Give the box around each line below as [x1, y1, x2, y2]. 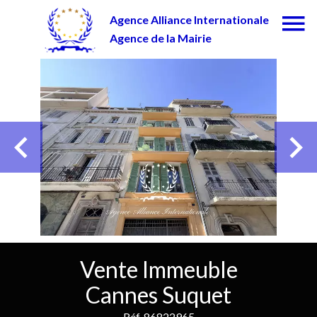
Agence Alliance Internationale [109, 13, 271, 26]
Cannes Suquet [86, 281, 231, 309]
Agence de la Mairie [109, 31, 212, 45]
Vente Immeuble [79, 255, 238, 283]
